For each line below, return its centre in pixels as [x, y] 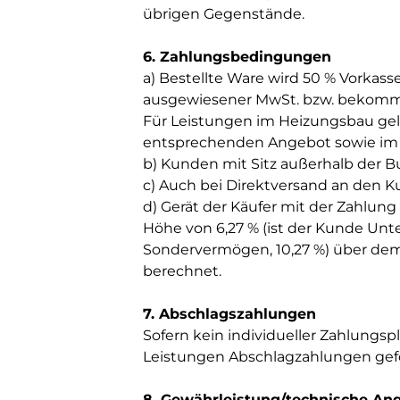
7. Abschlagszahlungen [229, 314]
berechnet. [182, 271]
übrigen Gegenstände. [224, 14]
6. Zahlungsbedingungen [237, 57]
